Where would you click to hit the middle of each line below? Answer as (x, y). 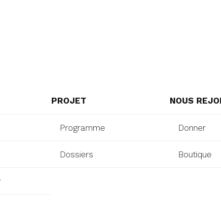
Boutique (195, 154)
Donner (192, 128)
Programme (82, 128)
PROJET (69, 101)
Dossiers (76, 154)
